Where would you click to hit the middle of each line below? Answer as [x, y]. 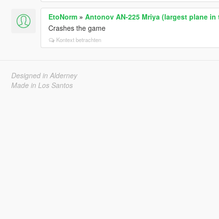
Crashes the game [77, 28]
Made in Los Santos [42, 85]
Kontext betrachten [78, 39]
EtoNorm [63, 16]
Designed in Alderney [44, 75]
